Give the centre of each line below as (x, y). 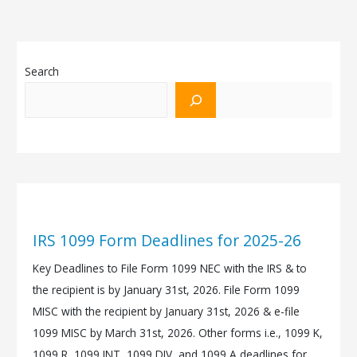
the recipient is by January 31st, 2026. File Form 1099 (167, 290)
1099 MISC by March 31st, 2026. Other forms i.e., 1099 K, (178, 333)
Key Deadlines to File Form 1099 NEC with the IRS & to (170, 269)
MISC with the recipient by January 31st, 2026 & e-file (167, 312)
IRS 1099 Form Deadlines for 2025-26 (167, 241)
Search (42, 72)
